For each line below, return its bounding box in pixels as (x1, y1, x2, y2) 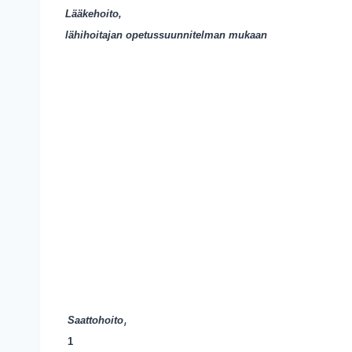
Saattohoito (68, 314, 123, 326)
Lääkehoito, (65, 8, 122, 20)
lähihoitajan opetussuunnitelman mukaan (65, 29, 267, 41)
